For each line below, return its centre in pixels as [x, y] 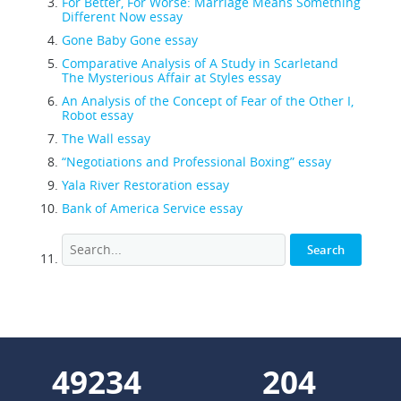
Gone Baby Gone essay [130, 40]
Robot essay [98, 115]
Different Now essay [122, 17]
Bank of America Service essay [152, 208]
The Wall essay [106, 138]
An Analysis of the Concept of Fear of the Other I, [208, 101]
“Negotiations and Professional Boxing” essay [196, 162]
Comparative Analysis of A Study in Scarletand [200, 63]
